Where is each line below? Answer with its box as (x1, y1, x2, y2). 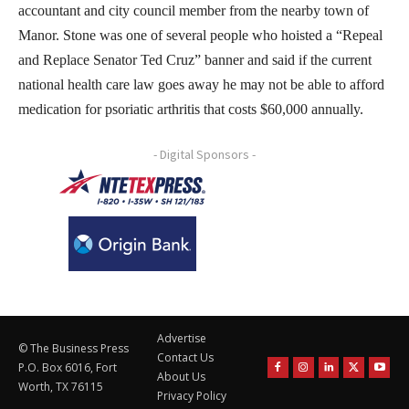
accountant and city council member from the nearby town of (18, 2, 369, 18)
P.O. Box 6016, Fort (18, 359, 117, 375)
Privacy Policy (157, 388, 226, 404)
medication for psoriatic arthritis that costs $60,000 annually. (18, 100, 363, 117)
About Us (157, 369, 205, 385)
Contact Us (157, 350, 214, 366)
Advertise (157, 330, 206, 347)
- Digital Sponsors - (153, 145, 256, 163)
